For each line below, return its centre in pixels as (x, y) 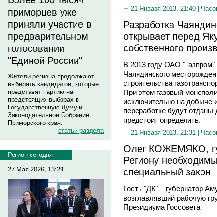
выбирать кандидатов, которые (53, 84)
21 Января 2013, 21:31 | (166, 132)
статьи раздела (81, 131)
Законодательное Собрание (48, 115)
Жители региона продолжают (51, 76)
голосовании (36, 48)
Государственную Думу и (45, 107)
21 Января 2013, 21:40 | (166, 8)
